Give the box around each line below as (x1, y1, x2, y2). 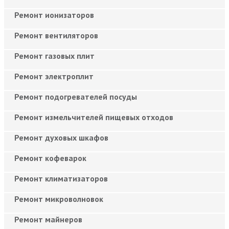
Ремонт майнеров (14, 214, 82, 224)
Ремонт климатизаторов (14, 173, 108, 184)
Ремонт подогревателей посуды (14, 91, 137, 102)
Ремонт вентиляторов (14, 30, 98, 40)
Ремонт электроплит (14, 71, 94, 81)
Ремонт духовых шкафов (14, 132, 108, 143)
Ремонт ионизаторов (14, 9, 94, 20)
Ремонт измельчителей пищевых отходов (14, 111, 173, 122)
